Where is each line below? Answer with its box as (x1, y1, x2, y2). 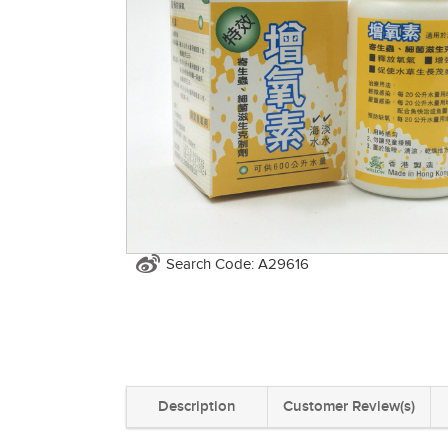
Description (158, 396, 236, 416)
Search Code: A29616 (166, 255, 309, 274)
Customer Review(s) (283, 396, 415, 416)
